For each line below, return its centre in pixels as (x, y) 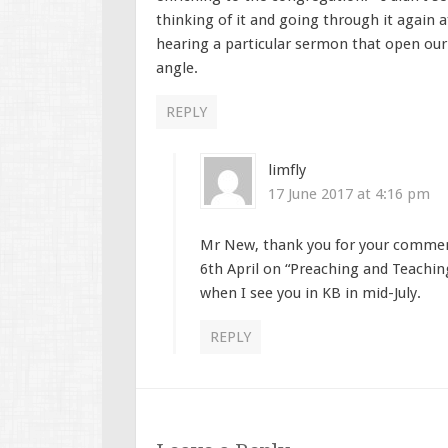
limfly (287, 170)
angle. (177, 68)
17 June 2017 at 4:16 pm (349, 194)
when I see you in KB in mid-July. (311, 293)
